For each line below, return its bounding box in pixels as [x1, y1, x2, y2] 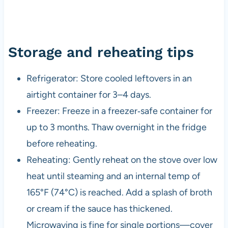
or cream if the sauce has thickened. [26, 203, 173, 214]
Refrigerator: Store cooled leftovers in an [26, 72, 192, 84]
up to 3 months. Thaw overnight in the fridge [26, 121, 207, 133]
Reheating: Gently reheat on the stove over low [26, 154, 217, 165]
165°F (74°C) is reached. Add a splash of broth [26, 186, 212, 198]
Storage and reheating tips [8, 43, 194, 61]
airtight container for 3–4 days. [26, 89, 151, 100]
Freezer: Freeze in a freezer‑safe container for [26, 105, 212, 117]
